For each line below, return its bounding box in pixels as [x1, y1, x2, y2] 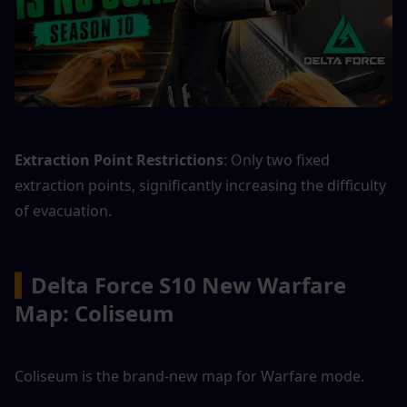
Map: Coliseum [15, 298, 174, 329]
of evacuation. [15, 201, 112, 222]
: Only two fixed [223, 150, 330, 171]
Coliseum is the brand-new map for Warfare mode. [15, 366, 364, 387]
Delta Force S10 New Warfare [31, 270, 346, 301]
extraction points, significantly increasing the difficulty [15, 175, 386, 196]
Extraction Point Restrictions [15, 150, 223, 171]
